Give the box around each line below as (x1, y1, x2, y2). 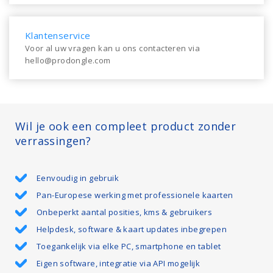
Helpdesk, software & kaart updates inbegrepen (37, 224, 227, 235)
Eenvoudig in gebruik (37, 172, 119, 183)
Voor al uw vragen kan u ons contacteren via (25, 43, 200, 54)
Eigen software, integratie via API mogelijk (37, 258, 200, 269)
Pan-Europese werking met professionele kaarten (37, 190, 233, 200)
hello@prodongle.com (25, 55, 111, 66)
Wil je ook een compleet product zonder (15, 119, 236, 133)
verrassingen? (15, 133, 91, 148)
